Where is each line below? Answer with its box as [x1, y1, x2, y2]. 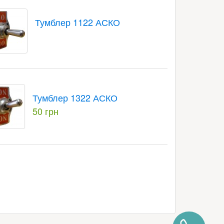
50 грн [32, 104, 58, 117]
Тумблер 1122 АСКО [34, 15, 120, 28]
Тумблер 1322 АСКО [32, 91, 117, 104]
